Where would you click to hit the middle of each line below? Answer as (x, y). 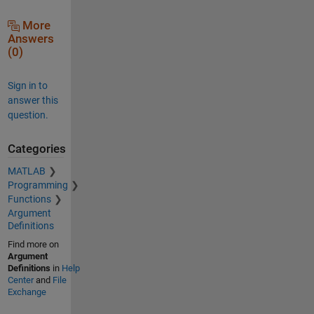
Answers (30, 39)
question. (28, 115)
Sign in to (27, 85)
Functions (29, 199)
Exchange (27, 292)
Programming (37, 185)
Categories (36, 149)
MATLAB (26, 171)
